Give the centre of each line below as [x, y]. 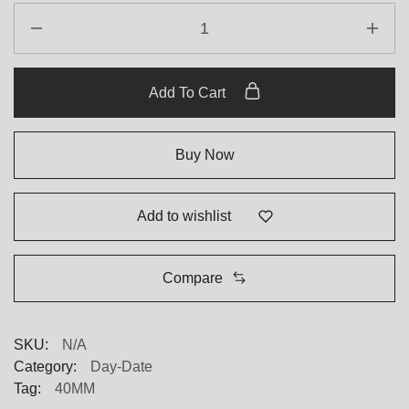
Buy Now [204, 155]
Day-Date [121, 366]
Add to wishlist [184, 216]
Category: [45, 366]
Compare [193, 278]
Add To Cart [189, 93]
